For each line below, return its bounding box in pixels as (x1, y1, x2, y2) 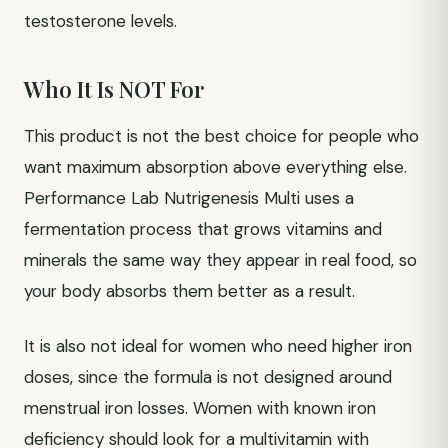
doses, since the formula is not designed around (24, 366, 392, 388)
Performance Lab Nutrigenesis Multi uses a (24, 187, 354, 209)
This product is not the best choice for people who (24, 125, 419, 147)
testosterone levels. (24, 10, 177, 32)
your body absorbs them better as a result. (24, 280, 355, 302)
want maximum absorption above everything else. (24, 156, 407, 178)
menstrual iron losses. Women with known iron (24, 397, 376, 419)
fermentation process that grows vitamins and (24, 218, 382, 240)
